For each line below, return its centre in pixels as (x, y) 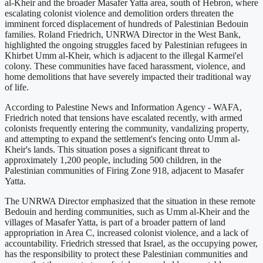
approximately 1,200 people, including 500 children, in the (113, 160)
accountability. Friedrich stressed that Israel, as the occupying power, (131, 243)
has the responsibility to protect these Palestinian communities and (126, 254)
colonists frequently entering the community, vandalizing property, (127, 128)
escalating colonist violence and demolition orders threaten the (119, 13)
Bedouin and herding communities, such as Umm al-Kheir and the (127, 211)
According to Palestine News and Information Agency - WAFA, (123, 107)
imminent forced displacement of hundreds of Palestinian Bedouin (127, 23)
